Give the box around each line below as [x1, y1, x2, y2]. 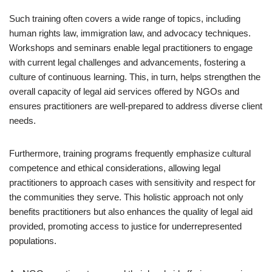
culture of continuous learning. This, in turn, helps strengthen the [9, 72, 260, 82]
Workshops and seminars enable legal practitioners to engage [9, 42, 253, 53]
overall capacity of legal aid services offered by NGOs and [9, 86, 239, 97]
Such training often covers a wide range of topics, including [9, 13, 240, 24]
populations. [9, 236, 56, 246]
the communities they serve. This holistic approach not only [9, 192, 243, 202]
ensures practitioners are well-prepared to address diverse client [9, 101, 262, 111]
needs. [9, 115, 36, 126]
